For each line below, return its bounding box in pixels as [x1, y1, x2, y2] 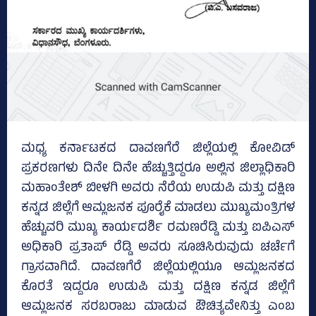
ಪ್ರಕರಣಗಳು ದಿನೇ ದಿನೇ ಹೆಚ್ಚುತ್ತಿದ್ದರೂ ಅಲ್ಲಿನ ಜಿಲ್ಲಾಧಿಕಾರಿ [21, 159, 295, 181]
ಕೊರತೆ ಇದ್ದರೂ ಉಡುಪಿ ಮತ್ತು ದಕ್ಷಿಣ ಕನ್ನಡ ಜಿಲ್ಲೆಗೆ [21, 277, 295, 299]
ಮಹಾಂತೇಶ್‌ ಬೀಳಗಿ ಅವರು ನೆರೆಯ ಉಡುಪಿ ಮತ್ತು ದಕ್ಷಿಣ [21, 178, 295, 200]
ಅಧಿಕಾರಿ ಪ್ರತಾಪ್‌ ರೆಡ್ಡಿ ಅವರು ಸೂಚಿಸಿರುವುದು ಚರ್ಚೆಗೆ [21, 238, 295, 260]
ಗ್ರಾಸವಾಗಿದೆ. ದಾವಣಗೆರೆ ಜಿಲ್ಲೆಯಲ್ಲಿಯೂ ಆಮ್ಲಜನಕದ [21, 257, 295, 279]
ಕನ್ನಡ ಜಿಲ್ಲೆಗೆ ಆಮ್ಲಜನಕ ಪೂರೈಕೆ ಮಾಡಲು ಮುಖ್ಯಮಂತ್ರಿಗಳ [21, 198, 295, 220]
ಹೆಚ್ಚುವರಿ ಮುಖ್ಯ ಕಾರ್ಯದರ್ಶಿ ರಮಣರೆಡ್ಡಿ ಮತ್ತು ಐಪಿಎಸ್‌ [21, 218, 295, 240]
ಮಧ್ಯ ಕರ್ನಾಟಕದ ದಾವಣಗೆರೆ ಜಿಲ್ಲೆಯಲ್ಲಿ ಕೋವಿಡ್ [21, 139, 295, 161]
